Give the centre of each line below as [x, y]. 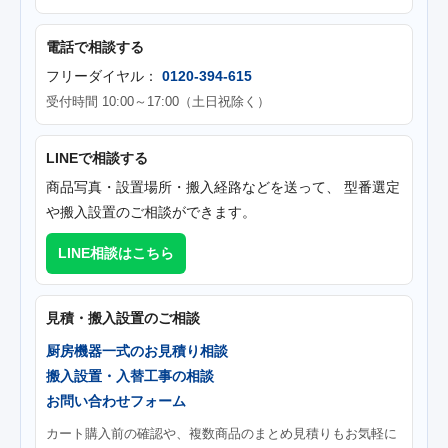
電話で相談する [95, 47]
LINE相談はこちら [116, 253]
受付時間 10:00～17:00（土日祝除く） [158, 102]
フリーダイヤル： [104, 76]
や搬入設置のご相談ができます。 [151, 212]
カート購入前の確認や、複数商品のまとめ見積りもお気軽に [221, 434]
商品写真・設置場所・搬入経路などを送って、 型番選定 [223, 187]
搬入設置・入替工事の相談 [130, 376]
